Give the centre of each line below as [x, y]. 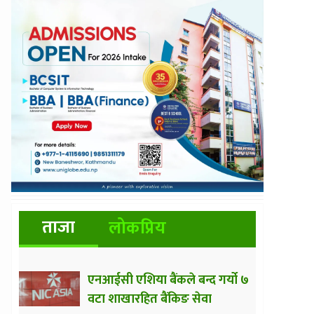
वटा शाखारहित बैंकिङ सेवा [150, 299]
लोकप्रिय [137, 228]
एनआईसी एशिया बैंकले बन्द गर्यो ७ [168, 280]
